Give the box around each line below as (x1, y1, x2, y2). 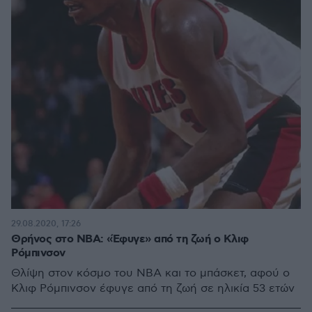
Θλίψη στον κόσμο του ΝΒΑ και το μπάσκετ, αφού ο (11, 267, 290, 280)
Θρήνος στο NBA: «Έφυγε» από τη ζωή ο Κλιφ (11, 232, 249, 247)
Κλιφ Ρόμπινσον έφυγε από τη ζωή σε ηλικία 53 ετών (11, 282, 295, 295)
